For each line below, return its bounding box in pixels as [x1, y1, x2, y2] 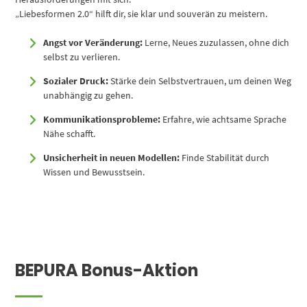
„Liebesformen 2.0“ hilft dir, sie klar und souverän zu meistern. [15, 8, 268, 21]
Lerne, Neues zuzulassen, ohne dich [143, 36, 290, 49]
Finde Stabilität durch [180, 151, 270, 164]
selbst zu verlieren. [43, 51, 121, 64]
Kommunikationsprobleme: [43, 113, 161, 126]
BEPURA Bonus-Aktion [15, 259, 199, 282]
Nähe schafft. [43, 127, 96, 140]
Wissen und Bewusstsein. [43, 166, 145, 179]
